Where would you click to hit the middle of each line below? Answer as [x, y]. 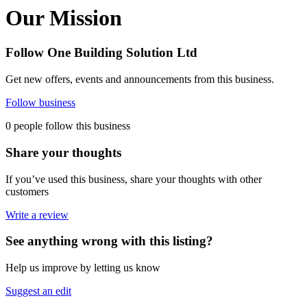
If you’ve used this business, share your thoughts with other [134, 179]
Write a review [37, 214]
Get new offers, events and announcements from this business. [140, 79]
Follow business [40, 103]
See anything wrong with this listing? [109, 241]
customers [27, 191]
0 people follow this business [68, 126]
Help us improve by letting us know [83, 268]
